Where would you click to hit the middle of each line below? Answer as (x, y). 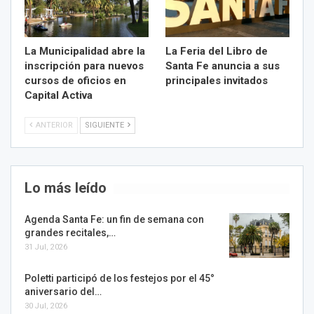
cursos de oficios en (75, 81)
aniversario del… (63, 292)
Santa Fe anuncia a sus (223, 66)
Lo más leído (66, 188)
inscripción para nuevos (84, 66)
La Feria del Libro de (217, 52)
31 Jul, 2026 (46, 247)
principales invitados (217, 81)
